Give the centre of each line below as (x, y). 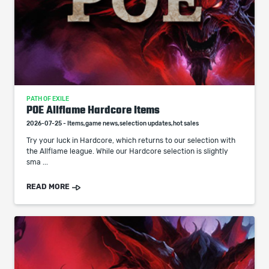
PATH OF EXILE (48, 99)
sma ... (37, 162)
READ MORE (48, 187)
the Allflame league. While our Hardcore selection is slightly (127, 151)
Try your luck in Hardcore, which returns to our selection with (131, 141)
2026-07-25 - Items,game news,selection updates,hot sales (113, 124)
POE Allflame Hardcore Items (93, 110)
